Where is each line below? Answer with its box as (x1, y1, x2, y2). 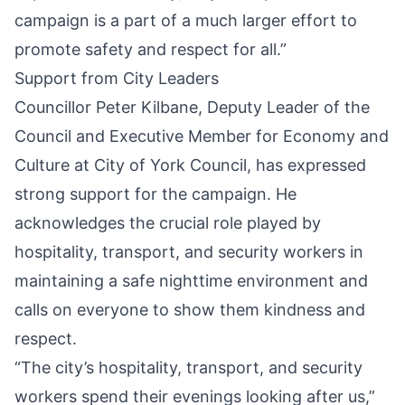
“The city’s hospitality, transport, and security (14, 358, 363, 378)
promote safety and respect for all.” (14, 40, 287, 60)
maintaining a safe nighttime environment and (14, 271, 368, 291)
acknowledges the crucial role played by (14, 213, 321, 233)
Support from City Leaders (14, 69, 219, 89)
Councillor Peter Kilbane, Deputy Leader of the (14, 98, 370, 118)
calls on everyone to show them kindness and (14, 300, 365, 320)
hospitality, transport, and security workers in (14, 242, 363, 262)
